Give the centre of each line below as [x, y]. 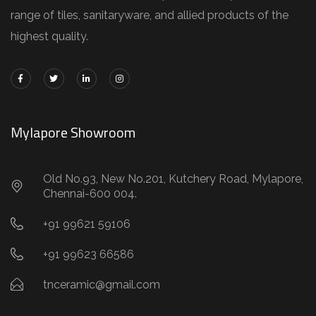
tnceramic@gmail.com [101, 284]
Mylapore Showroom [73, 132]
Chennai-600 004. [90, 193]
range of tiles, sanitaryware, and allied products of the [150, 16]
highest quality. [49, 37]
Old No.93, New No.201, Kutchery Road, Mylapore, [173, 178]
